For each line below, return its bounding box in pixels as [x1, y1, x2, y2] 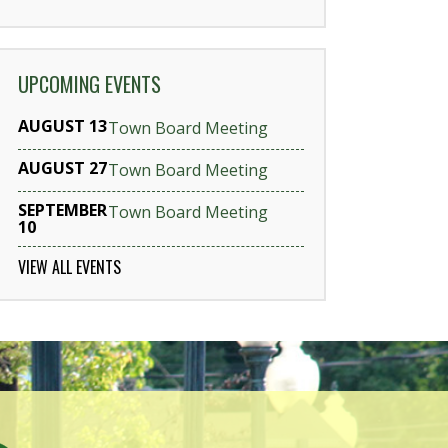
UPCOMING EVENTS [18, 69, 161, 99]
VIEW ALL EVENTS [18, 255, 121, 279]
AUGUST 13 [18, 115, 107, 137]
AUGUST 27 [18, 157, 107, 179]
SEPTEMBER [18, 199, 107, 221]
